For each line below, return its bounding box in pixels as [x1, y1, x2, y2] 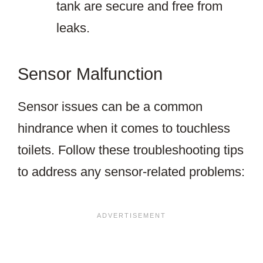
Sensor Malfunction [18, 65, 163, 84]
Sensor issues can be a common [18, 99, 203, 114]
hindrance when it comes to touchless [18, 121, 230, 136]
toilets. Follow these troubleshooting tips [18, 143, 244, 158]
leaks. [56, 21, 90, 36]
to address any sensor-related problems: [18, 164, 245, 180]
